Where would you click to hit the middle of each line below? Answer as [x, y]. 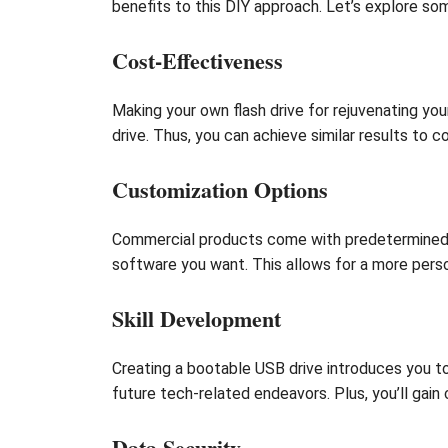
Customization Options [220, 189]
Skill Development [196, 318]
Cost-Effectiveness [197, 60]
